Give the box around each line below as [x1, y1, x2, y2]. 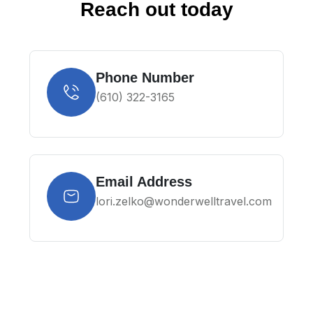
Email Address [96, 173, 192, 189]
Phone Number [96, 69, 194, 85]
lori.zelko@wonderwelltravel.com [96, 194, 272, 208]
